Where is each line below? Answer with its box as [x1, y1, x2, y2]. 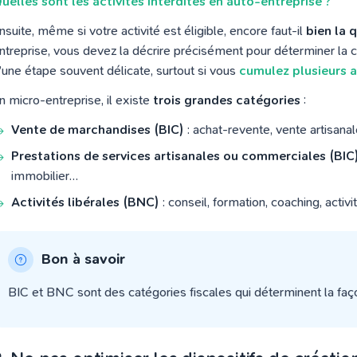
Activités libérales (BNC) [11, 194, 159, 210]
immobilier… [11, 168, 78, 183]
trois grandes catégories [153, 92, 300, 108]
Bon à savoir [41, 251, 125, 268]
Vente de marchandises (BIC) [11, 122, 184, 137]
